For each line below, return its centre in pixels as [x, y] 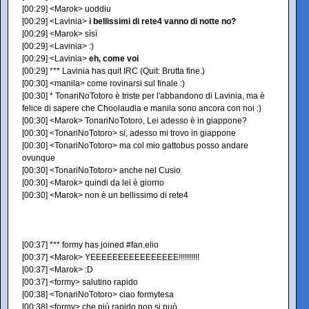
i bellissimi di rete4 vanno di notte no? [162, 21]
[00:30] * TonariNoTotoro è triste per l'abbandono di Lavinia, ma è [143, 96]
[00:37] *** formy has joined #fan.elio [90, 245]
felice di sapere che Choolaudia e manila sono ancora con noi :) [142, 108]
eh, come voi [114, 59]
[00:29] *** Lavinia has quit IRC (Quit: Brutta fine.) [113, 71]
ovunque [39, 158]
